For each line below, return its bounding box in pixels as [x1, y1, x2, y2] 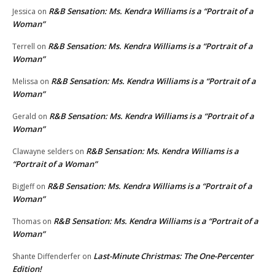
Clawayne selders [12, 145, 73, 157]
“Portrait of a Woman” [12, 158, 97, 169]
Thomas [12, 215, 41, 227]
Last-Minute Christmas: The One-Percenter [93, 250, 254, 261]
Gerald [12, 110, 36, 122]
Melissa [12, 76, 38, 87]
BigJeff [12, 180, 34, 192]
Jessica [12, 6, 36, 17]
